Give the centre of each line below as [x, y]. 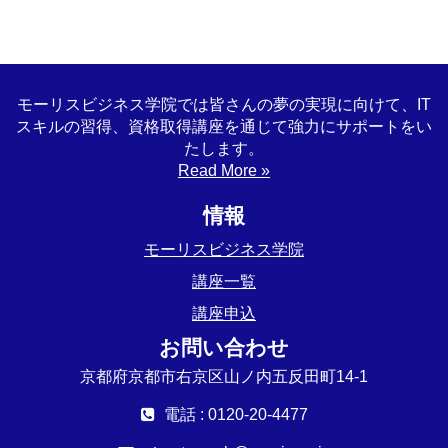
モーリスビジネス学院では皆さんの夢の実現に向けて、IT [224, 104]
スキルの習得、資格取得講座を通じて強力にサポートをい [224, 126]
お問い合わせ [224, 347]
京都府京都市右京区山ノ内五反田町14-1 [224, 376]
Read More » [224, 170]
